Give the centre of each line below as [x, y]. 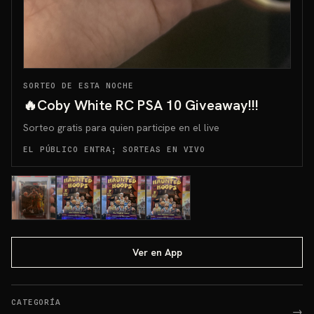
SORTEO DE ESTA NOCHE [78, 85]
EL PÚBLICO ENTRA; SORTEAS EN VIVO [115, 149]
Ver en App [157, 252]
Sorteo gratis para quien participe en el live [121, 127]
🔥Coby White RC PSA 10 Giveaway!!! [141, 105]
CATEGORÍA [36, 302]
